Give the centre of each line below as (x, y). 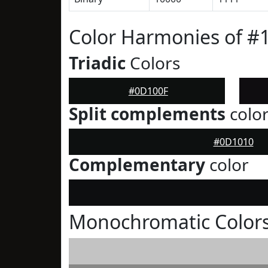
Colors (153, 63)
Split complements (147, 114)
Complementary (137, 165)
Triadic (97, 63)
